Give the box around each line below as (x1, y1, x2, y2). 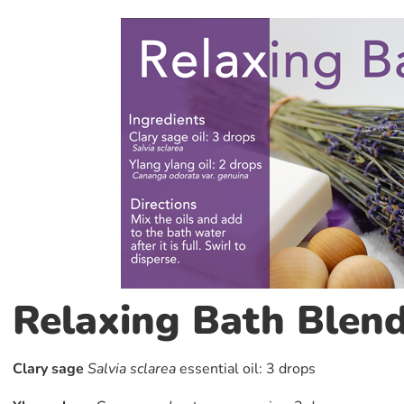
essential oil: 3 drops (179, 359, 316, 380)
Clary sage (12, 359, 84, 380)
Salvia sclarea (87, 359, 179, 380)
